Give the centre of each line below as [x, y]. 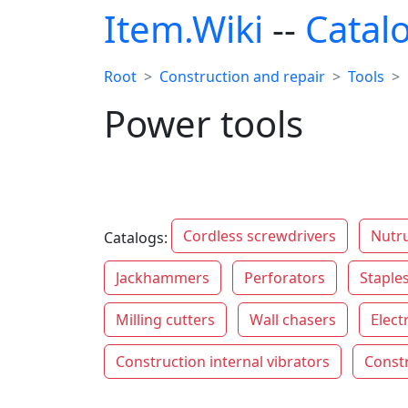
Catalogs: [138, 238]
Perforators [285, 278]
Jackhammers [163, 278]
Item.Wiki [184, 29]
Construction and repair [242, 76]
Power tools [204, 123]
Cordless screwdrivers [260, 236]
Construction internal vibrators [223, 362]
